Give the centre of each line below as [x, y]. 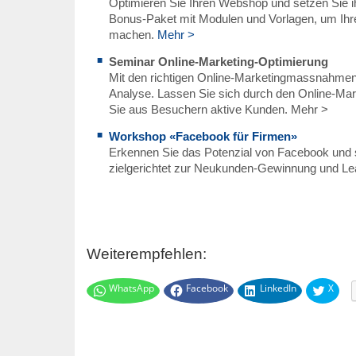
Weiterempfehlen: [146, 254]
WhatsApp [131, 288]
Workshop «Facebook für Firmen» [203, 136]
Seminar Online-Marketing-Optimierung [218, 62]
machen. [133, 35]
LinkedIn [278, 288]
